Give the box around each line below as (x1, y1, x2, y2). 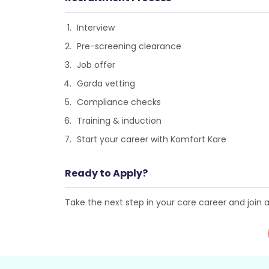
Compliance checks (76, 96, 161, 108)
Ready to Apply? (64, 166, 148, 180)
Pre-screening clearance (76, 40, 181, 52)
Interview (76, 22, 115, 34)
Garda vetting (76, 77, 135, 89)
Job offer (76, 59, 115, 71)
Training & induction (76, 115, 162, 127)
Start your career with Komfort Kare (76, 133, 226, 145)
